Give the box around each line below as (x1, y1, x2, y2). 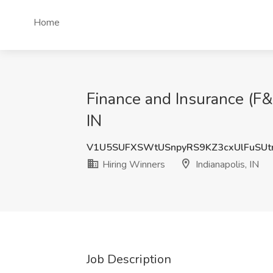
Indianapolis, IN (193, 158, 259, 171)
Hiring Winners (100, 158, 165, 171)
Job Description (87, 251, 171, 268)
